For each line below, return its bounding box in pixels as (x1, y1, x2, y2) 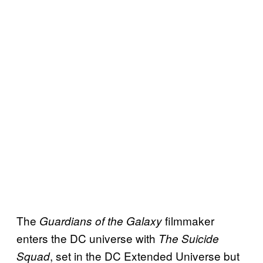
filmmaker (162, 212, 214, 228)
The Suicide (159, 230, 219, 246)
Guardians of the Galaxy (39, 213, 162, 228)
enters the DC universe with (16, 230, 159, 246)
